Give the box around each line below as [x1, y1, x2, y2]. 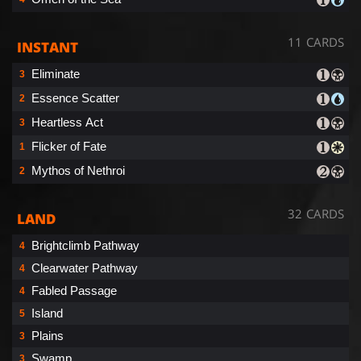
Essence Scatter [31, 90, 119, 105]
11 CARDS [288, 33, 344, 50]
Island [31, 305, 63, 320]
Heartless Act [31, 114, 103, 129]
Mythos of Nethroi [31, 163, 125, 177]
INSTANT [17, 37, 78, 56]
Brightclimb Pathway [31, 238, 139, 252]
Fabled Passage [31, 283, 117, 297]
